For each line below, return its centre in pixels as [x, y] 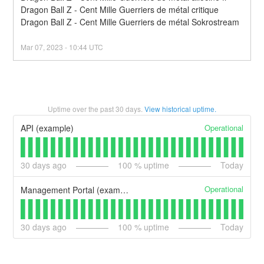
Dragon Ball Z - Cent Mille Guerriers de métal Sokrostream [130, 22]
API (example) [47, 128]
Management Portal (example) [125, 189]
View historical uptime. [180, 108]
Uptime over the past [82, 108]
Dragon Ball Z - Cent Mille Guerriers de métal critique [120, 9]
